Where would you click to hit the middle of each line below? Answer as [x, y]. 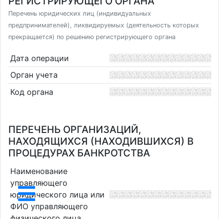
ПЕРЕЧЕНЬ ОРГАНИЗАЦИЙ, [75, 130]
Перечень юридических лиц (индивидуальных [80, 13]
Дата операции [39, 58]
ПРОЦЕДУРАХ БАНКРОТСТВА [79, 153]
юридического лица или [57, 194]
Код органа [32, 92]
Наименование [39, 171]
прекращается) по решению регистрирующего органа [92, 37]
